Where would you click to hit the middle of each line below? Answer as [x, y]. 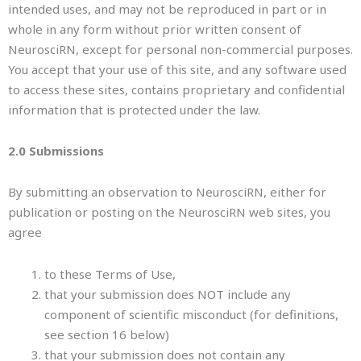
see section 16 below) [107, 334]
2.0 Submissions [56, 151]
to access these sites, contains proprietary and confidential [176, 89]
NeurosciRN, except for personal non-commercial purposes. [180, 49]
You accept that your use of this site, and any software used [177, 69]
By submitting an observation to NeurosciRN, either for [167, 192]
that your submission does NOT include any [168, 294]
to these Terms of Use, [110, 274]
